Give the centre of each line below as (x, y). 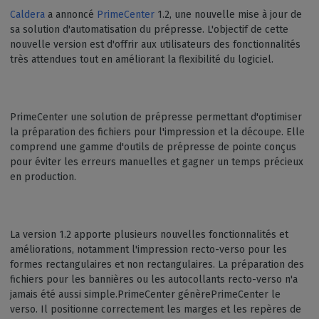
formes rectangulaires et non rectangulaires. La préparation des (157, 265)
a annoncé (71, 15)
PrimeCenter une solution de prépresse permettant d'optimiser (156, 117)
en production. (46, 177)
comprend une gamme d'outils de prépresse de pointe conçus (153, 147)
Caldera (27, 15)
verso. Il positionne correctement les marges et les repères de (156, 309)
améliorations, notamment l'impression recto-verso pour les (148, 250)
